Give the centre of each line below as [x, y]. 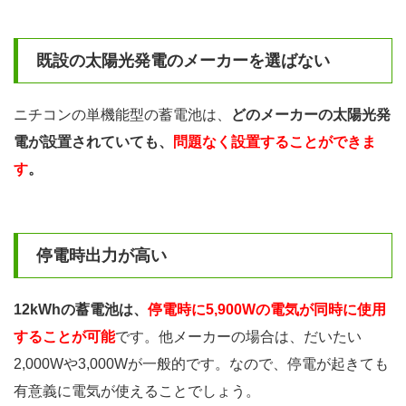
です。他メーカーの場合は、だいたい [238, 337]
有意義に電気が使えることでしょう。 [137, 391]
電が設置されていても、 [93, 142]
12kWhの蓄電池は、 [81, 310]
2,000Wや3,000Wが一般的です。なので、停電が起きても [201, 364]
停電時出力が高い [101, 256]
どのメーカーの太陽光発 [311, 115]
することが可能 [64, 337]
